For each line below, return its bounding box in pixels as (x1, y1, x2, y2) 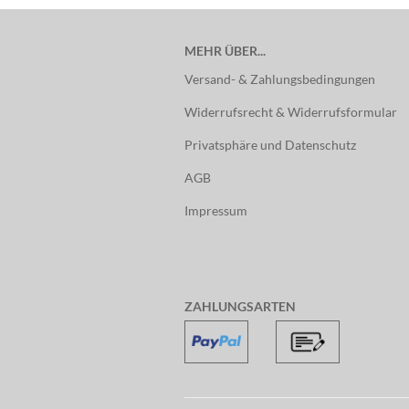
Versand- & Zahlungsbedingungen (184, 71, 375, 87)
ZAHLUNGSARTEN (184, 299, 296, 314)
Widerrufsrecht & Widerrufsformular (184, 104, 397, 120)
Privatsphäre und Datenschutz (184, 137, 356, 152)
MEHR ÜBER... (184, 43, 266, 58)
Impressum (184, 203, 247, 218)
